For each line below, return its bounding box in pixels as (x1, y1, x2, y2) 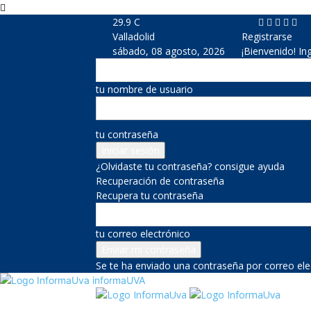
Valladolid (112, 30, 155, 43)
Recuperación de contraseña (96, 174, 224, 187)
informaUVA (92, 274, 145, 286)
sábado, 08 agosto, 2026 (112, 44, 225, 58)
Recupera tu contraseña (96, 189, 203, 202)
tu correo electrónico (96, 227, 190, 240)
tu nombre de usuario (96, 83, 193, 96)
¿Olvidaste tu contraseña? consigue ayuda (96, 160, 285, 173)
